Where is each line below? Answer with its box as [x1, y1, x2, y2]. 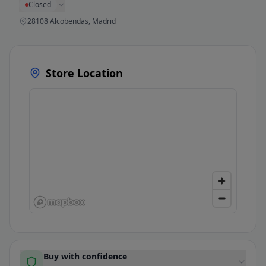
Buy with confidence [43, 251, 127, 262]
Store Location [46, 66, 123, 81]
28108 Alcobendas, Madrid [27, 16, 116, 27]
